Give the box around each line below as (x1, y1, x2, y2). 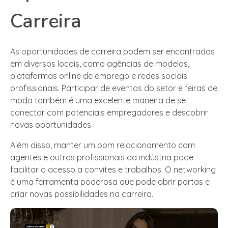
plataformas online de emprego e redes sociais (10, 70, 187, 81)
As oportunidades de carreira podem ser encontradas (10, 46, 215, 56)
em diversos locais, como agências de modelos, (10, 58, 189, 69)
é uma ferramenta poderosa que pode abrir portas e (10, 176, 210, 187)
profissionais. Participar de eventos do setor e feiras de (10, 82, 217, 93)
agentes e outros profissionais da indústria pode (10, 152, 193, 162)
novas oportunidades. (10, 119, 93, 130)
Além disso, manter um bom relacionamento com (10, 139, 195, 150)
